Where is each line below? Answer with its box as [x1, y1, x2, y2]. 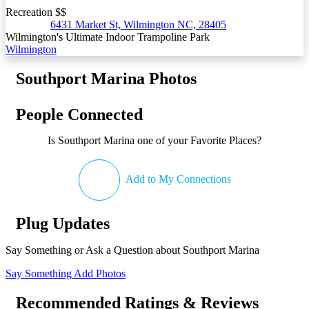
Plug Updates [16, 214, 110, 232]
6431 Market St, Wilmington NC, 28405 [50, 18, 226, 30]
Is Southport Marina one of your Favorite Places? [48, 134, 261, 146]
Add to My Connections [123, 172, 231, 185]
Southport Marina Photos [16, 69, 197, 88]
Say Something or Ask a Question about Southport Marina [6, 243, 259, 256]
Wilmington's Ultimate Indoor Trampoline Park [6, 30, 210, 43]
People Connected [16, 105, 143, 123]
